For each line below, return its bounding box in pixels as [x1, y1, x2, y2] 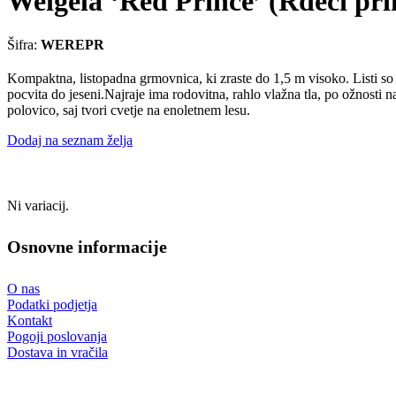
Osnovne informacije [7, 237, 167, 257]
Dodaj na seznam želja [7, 132, 133, 148]
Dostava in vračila [7, 345, 108, 361]
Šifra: [7, 36, 41, 52]
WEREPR [41, 36, 104, 52]
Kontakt [7, 313, 52, 329]
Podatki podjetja [7, 297, 97, 313]
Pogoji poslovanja [7, 329, 107, 345]
